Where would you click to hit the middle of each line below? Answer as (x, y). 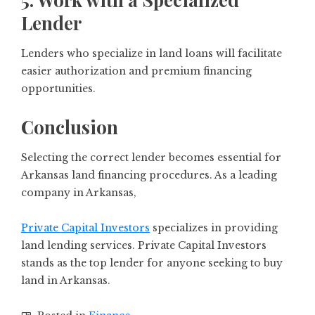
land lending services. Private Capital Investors (144, 246)
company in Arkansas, (80, 193)
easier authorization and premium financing (136, 71)
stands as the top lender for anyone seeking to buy (152, 263)
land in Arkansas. (66, 281)
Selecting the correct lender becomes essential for (151, 158)
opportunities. (58, 89)
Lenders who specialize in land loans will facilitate (152, 54)
